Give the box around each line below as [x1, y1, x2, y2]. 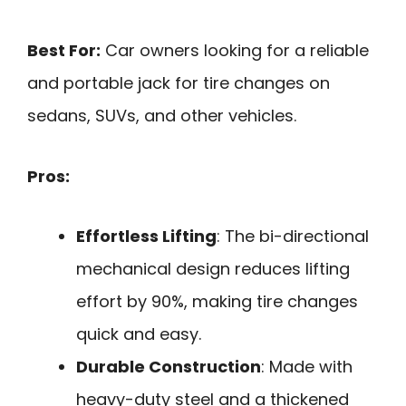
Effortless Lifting [76, 225, 217, 248]
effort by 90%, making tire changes [76, 290, 358, 314]
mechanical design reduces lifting [76, 257, 350, 281]
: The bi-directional [217, 225, 369, 248]
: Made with [261, 355, 353, 379]
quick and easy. [76, 323, 201, 346]
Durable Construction [76, 355, 261, 379]
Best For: [27, 38, 101, 62]
